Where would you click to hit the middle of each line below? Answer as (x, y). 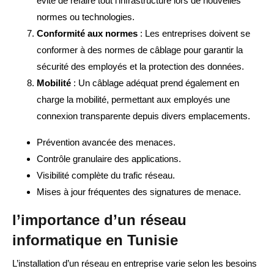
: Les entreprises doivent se (194, 34)
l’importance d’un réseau (99, 220)
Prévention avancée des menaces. (106, 143)
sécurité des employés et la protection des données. (140, 67)
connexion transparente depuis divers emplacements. (143, 116)
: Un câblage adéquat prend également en (156, 83)
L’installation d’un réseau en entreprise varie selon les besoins (135, 264)
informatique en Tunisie (95, 240)
